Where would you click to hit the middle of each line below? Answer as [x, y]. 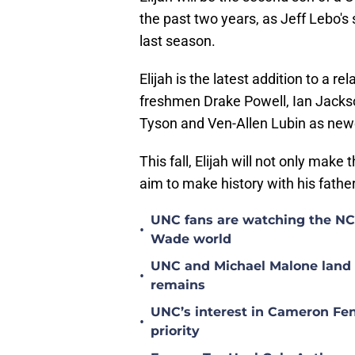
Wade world [191, 239]
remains [178, 285]
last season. [177, 41]
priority [175, 331]
